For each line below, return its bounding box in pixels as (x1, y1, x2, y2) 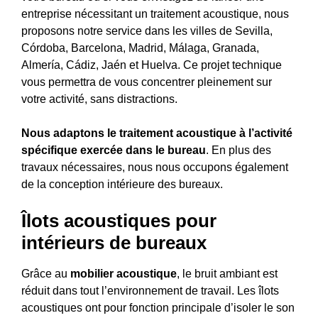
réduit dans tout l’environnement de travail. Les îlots (21, 284, 279, 297)
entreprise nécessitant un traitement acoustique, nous (21, 7, 289, 20)
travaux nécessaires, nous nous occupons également (21, 160, 288, 173)
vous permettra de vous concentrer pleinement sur (21, 75, 272, 88)
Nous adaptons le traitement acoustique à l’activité (21, 126, 292, 139)
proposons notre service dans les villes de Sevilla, (21, 24, 273, 37)
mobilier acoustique (70, 267, 177, 280)
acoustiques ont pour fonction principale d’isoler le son (21, 301, 295, 314)
